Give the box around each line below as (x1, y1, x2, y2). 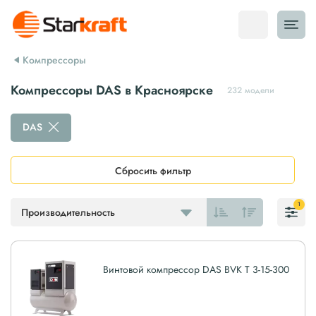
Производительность (21, 205, 115, 219)
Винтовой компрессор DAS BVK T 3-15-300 (103, 262, 289, 276)
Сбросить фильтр (114, 164, 191, 178)
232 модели (227, 83, 274, 97)
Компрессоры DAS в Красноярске (11, 81, 213, 99)
